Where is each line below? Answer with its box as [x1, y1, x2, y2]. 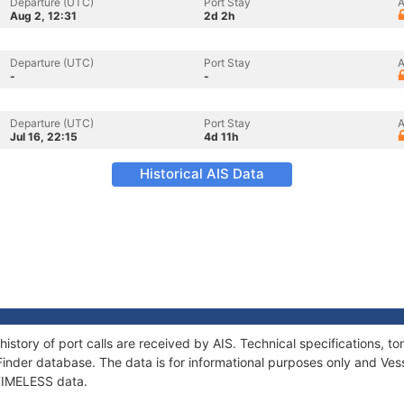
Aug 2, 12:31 [10, 9, 77, 23]
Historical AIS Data [140, 165, 264, 182]
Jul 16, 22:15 [10, 130, 78, 143]
